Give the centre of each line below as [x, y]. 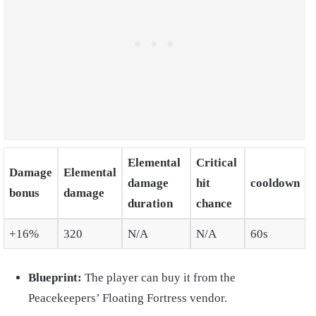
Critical [216, 163]
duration [150, 204]
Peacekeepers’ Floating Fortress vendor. [128, 298]
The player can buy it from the [160, 277]
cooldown [275, 183]
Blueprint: [56, 277]
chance [214, 204]
